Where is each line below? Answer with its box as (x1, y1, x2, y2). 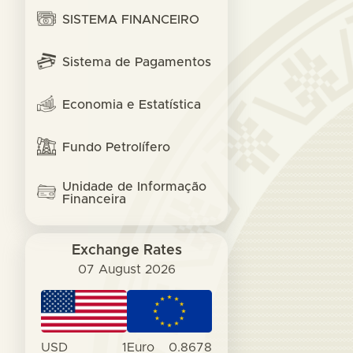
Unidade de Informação (62, 180, 206, 193)
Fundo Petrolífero (62, 141, 170, 154)
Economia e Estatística (62, 98, 201, 111)
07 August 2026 (77, 263, 176, 276)
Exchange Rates (71, 243, 182, 258)
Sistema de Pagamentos (62, 56, 211, 69)
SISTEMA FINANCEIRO (62, 13, 199, 26)
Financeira (62, 193, 126, 206)
